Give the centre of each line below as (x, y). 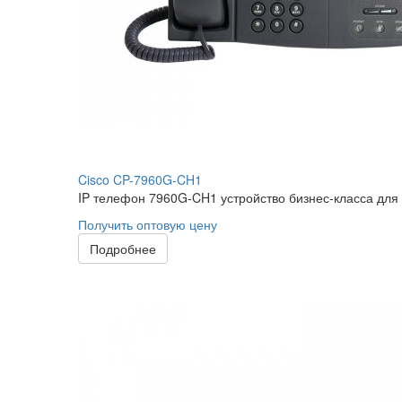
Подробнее (123, 249)
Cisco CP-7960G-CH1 (140, 179)
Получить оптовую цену (148, 224)
